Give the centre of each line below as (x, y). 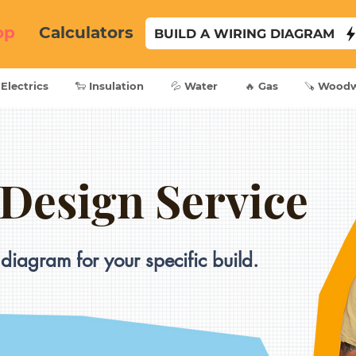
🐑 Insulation (110, 86)
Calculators (86, 33)
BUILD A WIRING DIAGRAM (244, 33)
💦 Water (194, 86)
